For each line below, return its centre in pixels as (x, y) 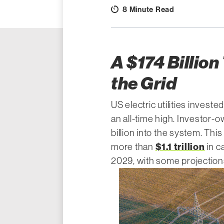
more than (133, 147)
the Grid (144, 83)
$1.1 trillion (180, 147)
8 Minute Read (148, 9)
